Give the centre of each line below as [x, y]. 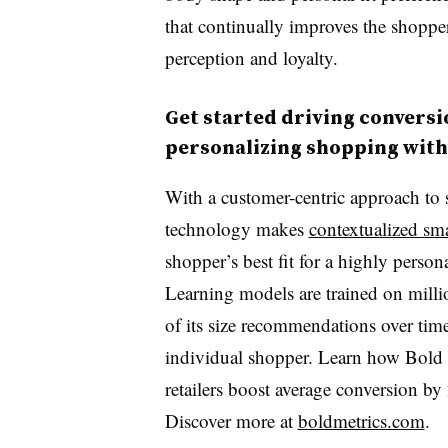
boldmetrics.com [361, 420]
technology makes [236, 228]
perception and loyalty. [254, 57]
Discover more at [231, 420]
